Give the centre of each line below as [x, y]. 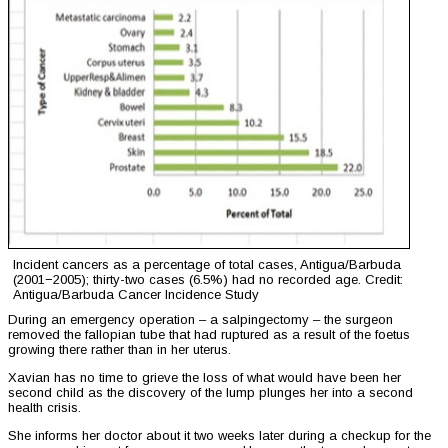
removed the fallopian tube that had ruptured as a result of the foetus [209, 335]
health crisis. [44, 408]
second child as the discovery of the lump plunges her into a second [210, 393]
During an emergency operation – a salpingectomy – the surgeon [200, 320]
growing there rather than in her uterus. [119, 350]
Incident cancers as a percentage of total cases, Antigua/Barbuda [207, 265]
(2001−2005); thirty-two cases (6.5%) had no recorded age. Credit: [208, 280]
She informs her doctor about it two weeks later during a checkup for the [219, 436]
